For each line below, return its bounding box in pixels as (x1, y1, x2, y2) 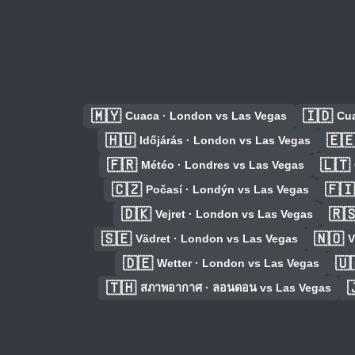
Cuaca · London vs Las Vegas (124, 109, 287, 123)
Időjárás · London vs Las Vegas (139, 134, 311, 147)
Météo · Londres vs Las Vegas (141, 158, 304, 172)
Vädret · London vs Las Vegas (135, 232, 298, 246)
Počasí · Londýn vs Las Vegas (146, 183, 309, 197)
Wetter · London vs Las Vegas (156, 257, 319, 270)
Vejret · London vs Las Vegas (155, 208, 313, 221)
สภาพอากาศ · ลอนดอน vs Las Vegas (140, 281, 331, 295)
